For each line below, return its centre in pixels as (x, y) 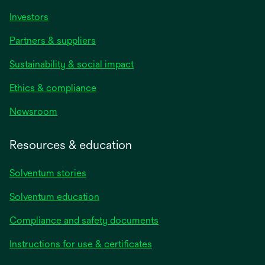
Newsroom (33, 112)
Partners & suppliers (53, 41)
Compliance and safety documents (84, 221)
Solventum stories (48, 173)
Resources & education (71, 145)
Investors (29, 17)
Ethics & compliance (53, 88)
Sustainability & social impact (72, 64)
